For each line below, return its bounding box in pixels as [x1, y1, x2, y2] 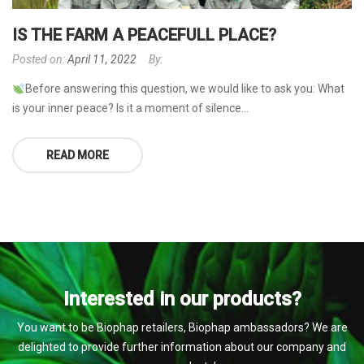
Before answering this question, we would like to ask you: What [24, 82, 344, 96]
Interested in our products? [63, 288, 301, 311]
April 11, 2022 [67, 53, 136, 67]
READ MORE [46, 149, 109, 162]
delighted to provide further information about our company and [18, 340, 346, 354]
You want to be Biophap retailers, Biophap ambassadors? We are [16, 321, 348, 335]
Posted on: [12, 53, 67, 67]
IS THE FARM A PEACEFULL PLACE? [12, 25, 276, 45]
